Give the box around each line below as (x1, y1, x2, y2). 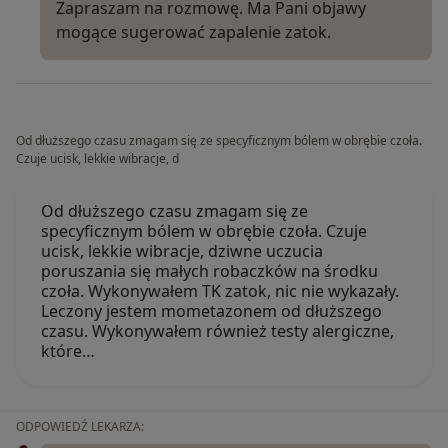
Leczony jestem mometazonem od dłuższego (41, 299, 382, 322)
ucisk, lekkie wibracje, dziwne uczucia (41, 239, 323, 262)
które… (41, 339, 95, 362)
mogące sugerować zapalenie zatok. (56, 20, 331, 43)
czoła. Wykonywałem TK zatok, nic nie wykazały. (41, 279, 399, 302)
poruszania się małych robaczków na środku (41, 259, 378, 282)
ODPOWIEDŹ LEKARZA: (16, 417, 144, 435)
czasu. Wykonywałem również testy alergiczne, (41, 319, 394, 342)
